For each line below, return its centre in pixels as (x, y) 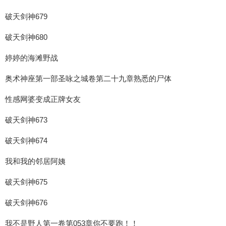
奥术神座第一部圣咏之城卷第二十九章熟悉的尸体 (88, 78)
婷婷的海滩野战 (32, 58)
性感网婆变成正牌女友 (43, 99)
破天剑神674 (26, 140)
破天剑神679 (26, 16)
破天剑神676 (26, 203)
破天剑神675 (26, 182)
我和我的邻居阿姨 (35, 161)
